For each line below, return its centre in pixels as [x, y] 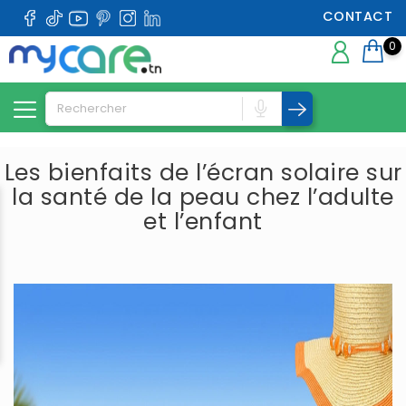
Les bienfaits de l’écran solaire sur [203, 173]
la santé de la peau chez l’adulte [203, 198]
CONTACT [357, 16]
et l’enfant [203, 222]
